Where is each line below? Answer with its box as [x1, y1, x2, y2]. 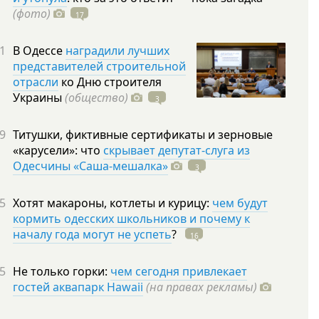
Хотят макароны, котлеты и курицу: [13, 195, 212, 211]
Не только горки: [13, 263, 110, 279]
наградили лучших [66, 43, 169, 58]
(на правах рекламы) [146, 279, 257, 295]
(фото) [13, 6, 51, 21]
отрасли [13, 74, 58, 90]
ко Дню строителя [58, 74, 162, 90]
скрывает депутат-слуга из [103, 142, 250, 158]
